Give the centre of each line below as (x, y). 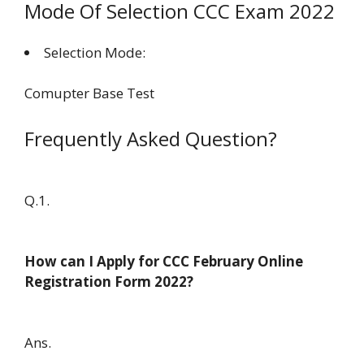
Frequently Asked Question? (151, 138)
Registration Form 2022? (109, 281)
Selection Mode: (95, 53)
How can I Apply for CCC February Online (164, 261)
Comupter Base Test (89, 93)
